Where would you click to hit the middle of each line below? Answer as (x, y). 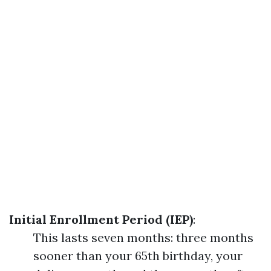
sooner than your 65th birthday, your (138, 256)
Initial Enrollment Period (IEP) (101, 219)
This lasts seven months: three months (143, 237)
